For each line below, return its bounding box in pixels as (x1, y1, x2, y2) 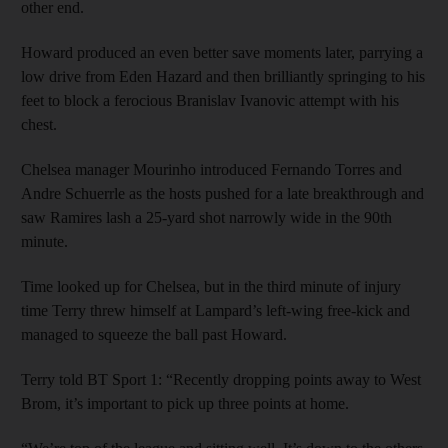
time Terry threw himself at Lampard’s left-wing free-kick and (21, 301, 410, 319)
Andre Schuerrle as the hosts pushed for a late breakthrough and (21, 184, 424, 202)
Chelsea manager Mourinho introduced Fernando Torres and (21, 160, 402, 178)
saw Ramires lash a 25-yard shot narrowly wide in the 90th (21, 208, 392, 226)
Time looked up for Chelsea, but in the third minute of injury (21, 277, 401, 295)
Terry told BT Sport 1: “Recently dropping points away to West (21, 370, 421, 388)
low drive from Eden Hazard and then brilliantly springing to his (21, 67, 425, 85)
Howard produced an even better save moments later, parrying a (21, 43, 423, 61)
